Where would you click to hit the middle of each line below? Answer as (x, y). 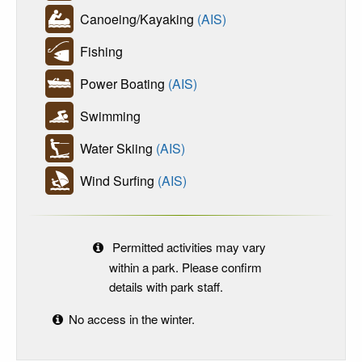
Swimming (107, 116)
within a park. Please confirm (185, 267)
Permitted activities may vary (187, 247)
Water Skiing (115, 148)
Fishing (98, 51)
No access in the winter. (133, 318)
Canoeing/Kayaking (135, 19)
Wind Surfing (116, 180)
